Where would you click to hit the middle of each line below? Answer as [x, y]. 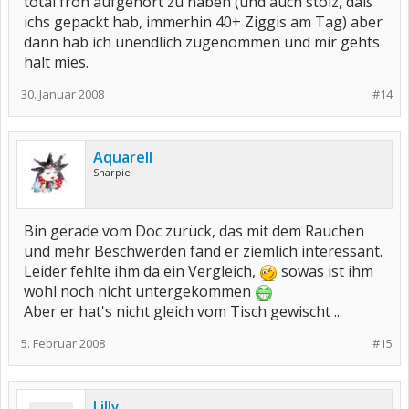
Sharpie [112, 172]
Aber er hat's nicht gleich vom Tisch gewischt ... [183, 311]
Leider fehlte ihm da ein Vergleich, [142, 271]
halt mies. [56, 62]
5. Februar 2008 [63, 343]
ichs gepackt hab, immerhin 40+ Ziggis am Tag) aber [203, 22]
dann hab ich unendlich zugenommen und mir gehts [202, 42]
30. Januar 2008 [63, 94]
